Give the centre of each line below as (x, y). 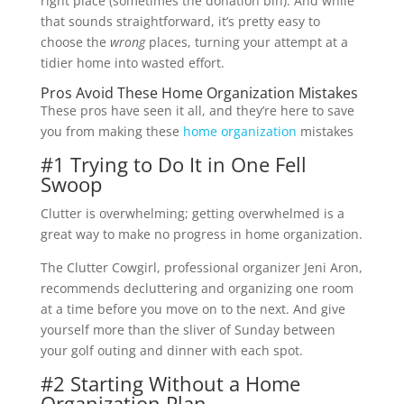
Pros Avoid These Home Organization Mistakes (199, 92)
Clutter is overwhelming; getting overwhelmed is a (192, 213)
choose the (75, 41)
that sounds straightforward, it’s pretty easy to (180, 21)
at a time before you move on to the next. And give (193, 308)
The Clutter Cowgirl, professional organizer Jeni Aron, (201, 267)
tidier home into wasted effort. (132, 62)
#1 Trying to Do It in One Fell (173, 164)
